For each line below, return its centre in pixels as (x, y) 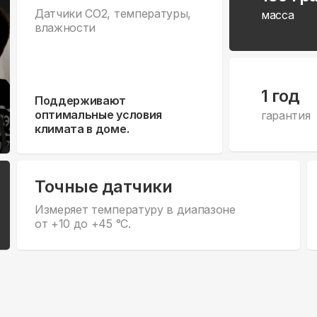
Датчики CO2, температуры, (113, 14)
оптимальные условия (98, 115)
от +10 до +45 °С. (83, 224)
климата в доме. (82, 129)
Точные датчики (104, 187)
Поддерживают (81, 101)
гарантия (286, 115)
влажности (65, 28)
